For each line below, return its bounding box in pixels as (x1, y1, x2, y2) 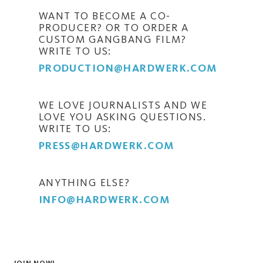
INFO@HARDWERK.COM (38, 193, 170, 206)
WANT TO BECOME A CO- (38, 9, 171, 22)
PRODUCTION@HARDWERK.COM (38, 61, 217, 75)
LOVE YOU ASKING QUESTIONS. (38, 110, 207, 123)
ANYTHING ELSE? (38, 176, 130, 189)
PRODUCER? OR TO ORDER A (38, 21, 189, 34)
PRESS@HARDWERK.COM (38, 139, 174, 152)
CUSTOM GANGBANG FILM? (38, 32, 187, 46)
